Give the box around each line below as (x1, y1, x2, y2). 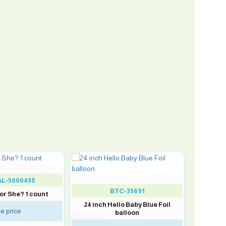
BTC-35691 (109, 187, 145, 195)
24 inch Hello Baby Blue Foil (84, 201, 171, 208)
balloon (115, 209, 139, 216)
